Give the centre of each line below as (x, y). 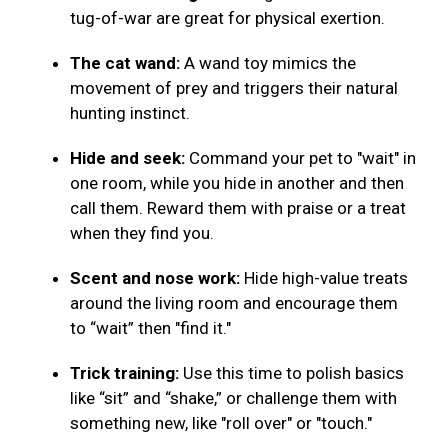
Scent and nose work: (155, 278)
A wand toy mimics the (270, 63)
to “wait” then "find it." (152, 328)
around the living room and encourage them (234, 303)
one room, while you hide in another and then (237, 183)
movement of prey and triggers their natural (234, 88)
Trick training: (126, 373)
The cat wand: (127, 63)
